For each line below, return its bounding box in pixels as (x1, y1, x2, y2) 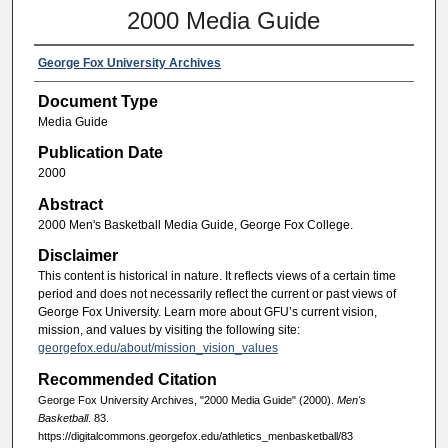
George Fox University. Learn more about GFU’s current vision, (37, 304, 377, 319)
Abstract (37, 195, 103, 213)
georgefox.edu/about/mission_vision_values (37, 340, 278, 355)
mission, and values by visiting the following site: (37, 322, 300, 337)
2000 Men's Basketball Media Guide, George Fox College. (37, 217, 353, 232)
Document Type (37, 92, 158, 110)
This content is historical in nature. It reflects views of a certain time (37, 268, 396, 283)
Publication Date (37, 144, 163, 162)
